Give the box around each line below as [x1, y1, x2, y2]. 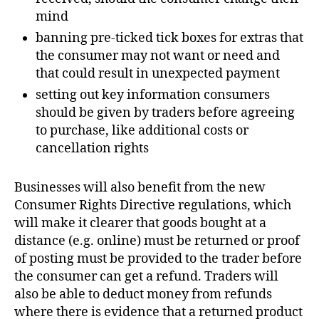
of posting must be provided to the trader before [14, 250, 302, 267]
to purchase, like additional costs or [36, 122, 249, 139]
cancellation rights [36, 140, 149, 157]
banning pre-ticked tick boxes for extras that [36, 29, 303, 46]
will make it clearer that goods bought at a [14, 214, 266, 231]
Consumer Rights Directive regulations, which [14, 197, 291, 214]
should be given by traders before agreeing [36, 104, 295, 121]
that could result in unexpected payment [36, 65, 280, 82]
